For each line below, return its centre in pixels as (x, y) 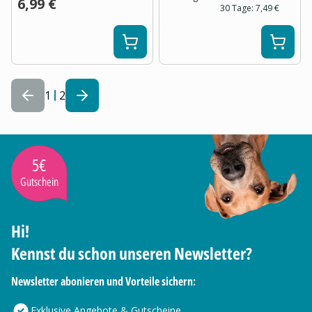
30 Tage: (237, 8)
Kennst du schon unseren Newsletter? (132, 253)
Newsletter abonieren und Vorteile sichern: (103, 281)
